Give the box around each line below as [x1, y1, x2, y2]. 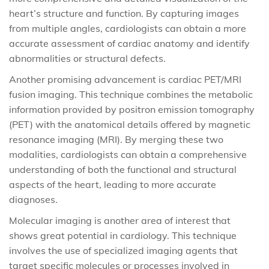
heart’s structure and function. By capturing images [9, 7, 239, 19]
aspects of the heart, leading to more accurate [9, 178, 216, 190]
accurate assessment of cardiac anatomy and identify [9, 37, 250, 49]
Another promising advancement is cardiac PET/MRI [9, 73, 241, 85]
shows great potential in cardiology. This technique [9, 229, 237, 241]
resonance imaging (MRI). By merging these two [9, 133, 223, 145]
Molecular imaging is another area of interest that [9, 214, 231, 226]
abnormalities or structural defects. [9, 52, 166, 64]
